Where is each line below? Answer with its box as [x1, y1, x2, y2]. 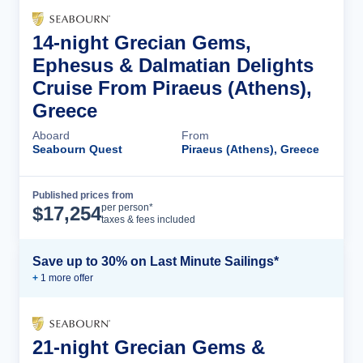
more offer [46, 272, 93, 284]
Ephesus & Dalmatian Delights [32, 54, 314, 76]
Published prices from [32, 190, 134, 201]
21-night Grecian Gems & [32, 336, 265, 358]
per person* [101, 202, 153, 213]
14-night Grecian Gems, [32, 32, 251, 53]
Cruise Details [228, 200, 314, 215]
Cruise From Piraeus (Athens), [32, 77, 312, 99]
